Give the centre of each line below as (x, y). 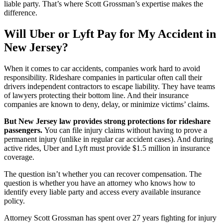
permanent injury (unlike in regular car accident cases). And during (109, 139)
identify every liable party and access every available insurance (102, 192)
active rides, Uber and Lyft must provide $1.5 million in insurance (107, 148)
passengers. (23, 130)
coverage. (19, 157)
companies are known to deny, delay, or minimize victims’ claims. (107, 104)
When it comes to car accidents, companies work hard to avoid (102, 68)
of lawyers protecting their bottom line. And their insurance (96, 95)
